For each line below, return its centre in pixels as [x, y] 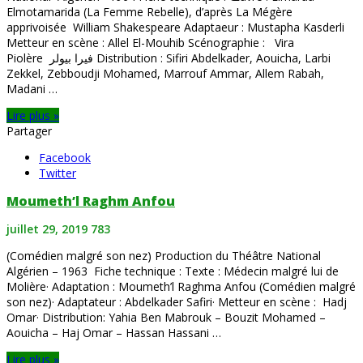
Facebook [65, 158]
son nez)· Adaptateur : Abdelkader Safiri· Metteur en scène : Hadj [177, 302]
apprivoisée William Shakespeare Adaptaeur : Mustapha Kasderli [175, 28]
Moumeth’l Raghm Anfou [91, 201]
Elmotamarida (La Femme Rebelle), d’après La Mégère [149, 12]
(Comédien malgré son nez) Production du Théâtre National [165, 256]
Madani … [32, 89]
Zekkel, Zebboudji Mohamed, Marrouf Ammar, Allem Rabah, [165, 74]
